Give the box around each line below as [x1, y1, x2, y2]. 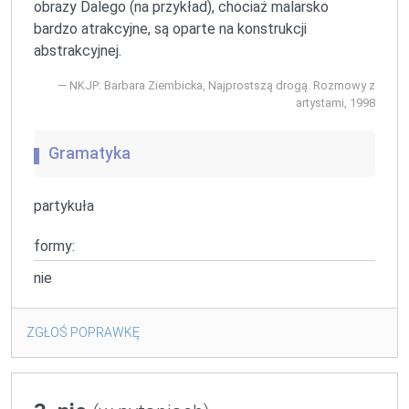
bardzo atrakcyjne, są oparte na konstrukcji [34, 19, 307, 37]
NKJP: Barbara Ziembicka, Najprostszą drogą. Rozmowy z [69, 78, 375, 92]
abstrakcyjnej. [34, 41, 121, 59]
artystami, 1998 [296, 95, 375, 110]
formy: [34, 236, 75, 255]
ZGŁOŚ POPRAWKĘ [26, 324, 140, 340]
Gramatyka [48, 142, 131, 163]
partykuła [34, 196, 94, 215]
